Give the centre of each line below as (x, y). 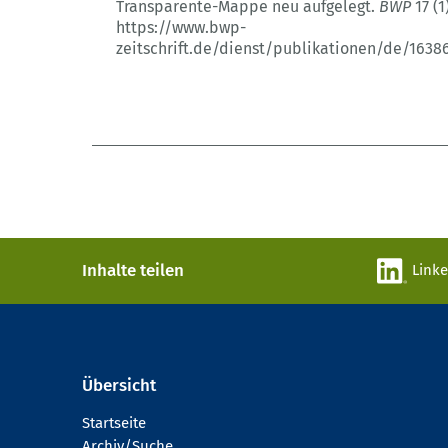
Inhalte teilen (133, 271)
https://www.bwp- (181, 28)
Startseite (114, 423)
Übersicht (119, 386)
